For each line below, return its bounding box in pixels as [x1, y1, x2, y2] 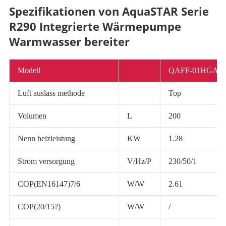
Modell [17, 66, 40, 75]
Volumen [17, 111, 46, 121]
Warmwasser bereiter [9, 34, 130, 49]
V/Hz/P [127, 157, 151, 166]
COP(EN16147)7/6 [17, 180, 80, 189]
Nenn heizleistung [17, 134, 75, 143]
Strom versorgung [17, 157, 75, 166]
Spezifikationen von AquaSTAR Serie [9, 4, 209, 19]
